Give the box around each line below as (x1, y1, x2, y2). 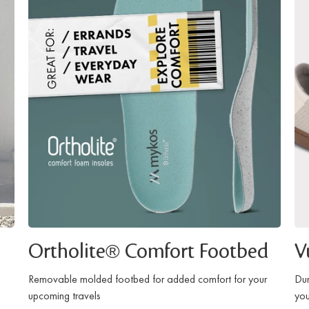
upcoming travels (28, 288, 101, 303)
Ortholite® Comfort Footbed (28, 243, 268, 263)
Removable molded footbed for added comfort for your (28, 272, 267, 287)
